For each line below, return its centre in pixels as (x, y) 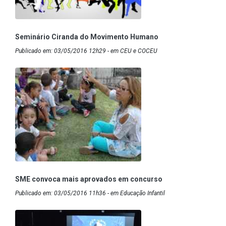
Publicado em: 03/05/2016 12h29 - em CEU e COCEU (86, 51)
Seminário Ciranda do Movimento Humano (87, 37)
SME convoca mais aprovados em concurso (89, 179)
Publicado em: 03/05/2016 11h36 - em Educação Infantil (90, 193)
